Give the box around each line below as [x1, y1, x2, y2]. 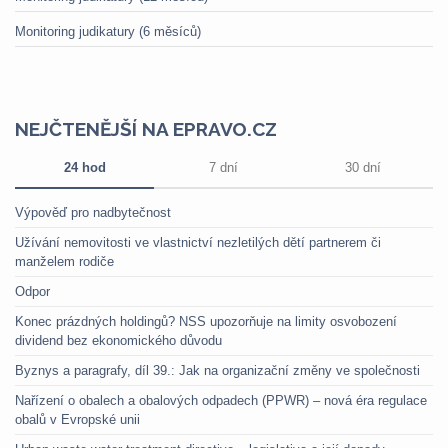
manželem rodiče [15, 254, 114, 269]
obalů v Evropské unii [15, 412, 140, 427]
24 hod [63, 160, 106, 175]
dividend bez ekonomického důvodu [15, 333, 222, 348]
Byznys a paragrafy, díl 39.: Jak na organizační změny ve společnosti [15, 363, 420, 378]
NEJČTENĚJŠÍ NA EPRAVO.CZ [15, 118, 277, 140]
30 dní [344, 160, 381, 175]
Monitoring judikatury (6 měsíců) [15, 24, 201, 39]
